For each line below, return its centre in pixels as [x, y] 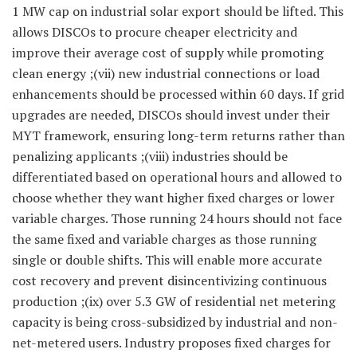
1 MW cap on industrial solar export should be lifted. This [178, 12]
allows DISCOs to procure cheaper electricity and [155, 32]
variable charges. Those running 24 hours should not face [177, 219]
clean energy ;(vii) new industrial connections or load [166, 74]
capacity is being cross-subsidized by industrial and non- [175, 322]
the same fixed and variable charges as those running [164, 239]
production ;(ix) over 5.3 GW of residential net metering [174, 302]
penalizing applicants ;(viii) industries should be [150, 157]
